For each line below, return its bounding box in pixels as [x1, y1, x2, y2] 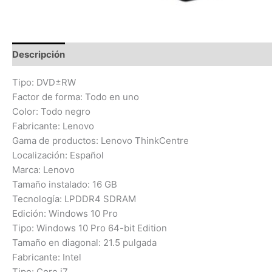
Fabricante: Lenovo [12, 120, 94, 132]
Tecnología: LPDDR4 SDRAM [12, 193, 136, 205]
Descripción [12, 48, 65, 60]
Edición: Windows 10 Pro [12, 208, 118, 220]
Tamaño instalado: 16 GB [12, 178, 117, 191]
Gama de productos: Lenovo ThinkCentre [12, 135, 189, 147]
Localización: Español [12, 149, 104, 161]
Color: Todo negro [12, 106, 90, 118]
